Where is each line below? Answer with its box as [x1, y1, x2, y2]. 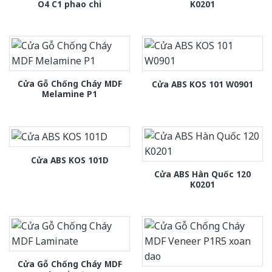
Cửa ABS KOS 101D [30, 154, 109, 166]
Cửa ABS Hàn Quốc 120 [154, 168, 251, 180]
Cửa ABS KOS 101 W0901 [152, 78, 253, 90]
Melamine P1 [42, 88, 97, 100]
